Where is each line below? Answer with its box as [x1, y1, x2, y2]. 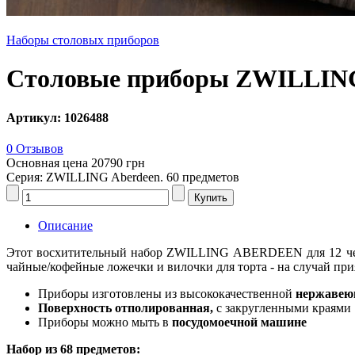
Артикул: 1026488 [6, 110, 109, 124]
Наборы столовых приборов [6, 33, 159, 47]
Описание [38, 219, 93, 233]
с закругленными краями [213, 301, 351, 315]
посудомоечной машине [172, 315, 307, 330]
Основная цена [6, 156, 91, 170]
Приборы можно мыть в [38, 315, 172, 330]
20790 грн [91, 156, 145, 170]
